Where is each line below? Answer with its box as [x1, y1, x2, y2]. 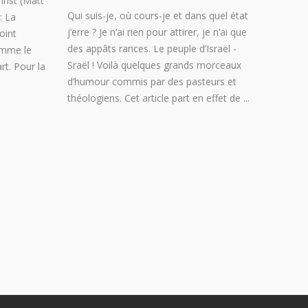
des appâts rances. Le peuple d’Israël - [67, 42, 236, 55]
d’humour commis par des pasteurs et [67, 75, 236, 88]
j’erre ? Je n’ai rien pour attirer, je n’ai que [67, 25, 247, 38]
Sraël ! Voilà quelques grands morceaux [67, 58, 241, 71]
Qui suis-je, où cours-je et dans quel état [67, 9, 248, 22]
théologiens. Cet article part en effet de [67, 91, 243, 104]
